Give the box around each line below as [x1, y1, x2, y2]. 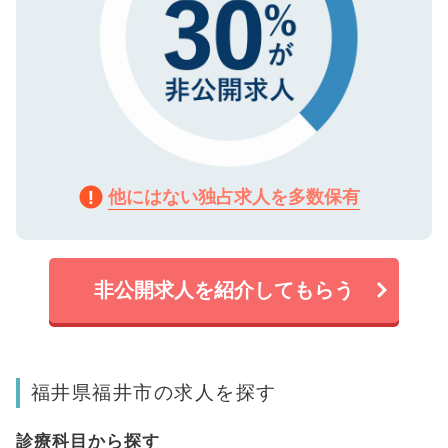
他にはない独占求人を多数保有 [108, 185, 360, 207]
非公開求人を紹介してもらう [94, 277, 354, 302]
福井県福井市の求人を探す [30, 379, 277, 404]
